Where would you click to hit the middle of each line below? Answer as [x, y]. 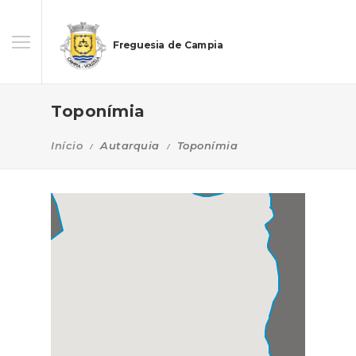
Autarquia [130, 145]
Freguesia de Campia [168, 45]
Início [67, 145]
